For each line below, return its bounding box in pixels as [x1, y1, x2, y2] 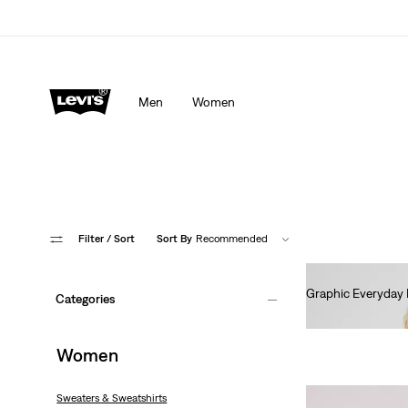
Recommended [195, 232, 268, 246]
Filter [77, 232, 107, 245]
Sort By [156, 232, 192, 246]
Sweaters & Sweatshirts [56, 391, 168, 404]
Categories [56, 291, 116, 307]
